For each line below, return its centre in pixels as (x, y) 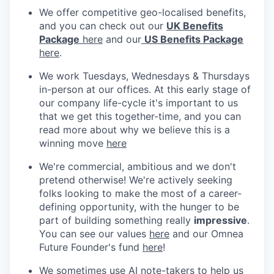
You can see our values (94, 233)
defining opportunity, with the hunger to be (139, 206)
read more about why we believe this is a (135, 129)
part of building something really (117, 220)
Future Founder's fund (91, 247)
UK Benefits (195, 25)
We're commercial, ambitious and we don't (138, 166)
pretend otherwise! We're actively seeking (136, 180)
